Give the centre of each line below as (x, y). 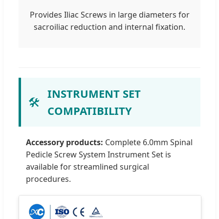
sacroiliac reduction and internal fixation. (109, 27)
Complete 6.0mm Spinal (148, 142)
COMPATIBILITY (90, 111)
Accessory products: (65, 142)
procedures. (48, 179)
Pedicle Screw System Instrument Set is (99, 155)
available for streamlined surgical (88, 167)
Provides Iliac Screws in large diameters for (109, 15)
